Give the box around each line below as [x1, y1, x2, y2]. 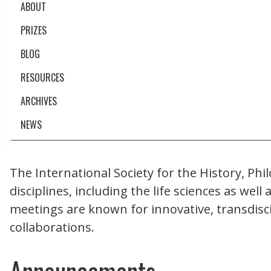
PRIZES [21, 22, 47, 38]
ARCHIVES [21, 93, 57, 108]
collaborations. [10, 218, 94, 235]
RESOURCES [21, 70, 64, 85]
